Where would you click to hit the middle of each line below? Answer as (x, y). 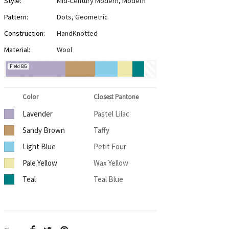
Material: (17, 50)
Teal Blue (108, 179)
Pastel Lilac (111, 114)
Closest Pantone (116, 97)
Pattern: (16, 17)
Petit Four (110, 147)
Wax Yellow (111, 163)
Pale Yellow (40, 163)
